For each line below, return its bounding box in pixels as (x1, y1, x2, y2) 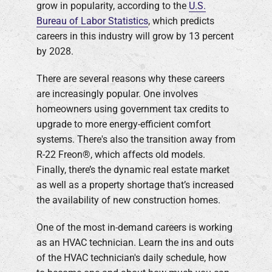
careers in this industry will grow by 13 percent (36, 30, 234, 42)
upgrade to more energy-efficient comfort (36, 118, 211, 131)
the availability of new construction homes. (36, 194, 220, 206)
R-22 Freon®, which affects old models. (36, 149, 205, 161)
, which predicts (148, 15, 214, 27)
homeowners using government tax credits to (36, 103, 229, 115)
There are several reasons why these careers (36, 73, 225, 85)
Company (15, 18, 56, 30)
